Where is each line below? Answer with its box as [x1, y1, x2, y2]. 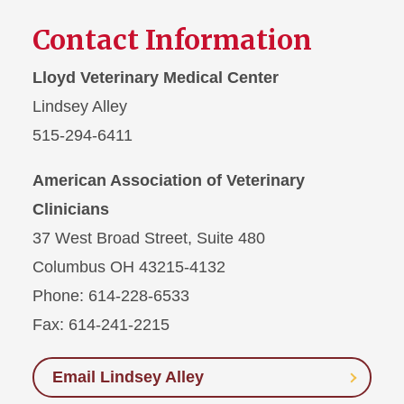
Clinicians [32, 200, 109, 219]
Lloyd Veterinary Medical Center [32, 69, 279, 87]
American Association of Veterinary [32, 171, 305, 190]
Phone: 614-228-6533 [32, 287, 189, 306]
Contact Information [32, 23, 312, 58]
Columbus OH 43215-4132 [32, 258, 225, 277]
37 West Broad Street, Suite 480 [32, 229, 265, 248]
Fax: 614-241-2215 [32, 316, 170, 335]
